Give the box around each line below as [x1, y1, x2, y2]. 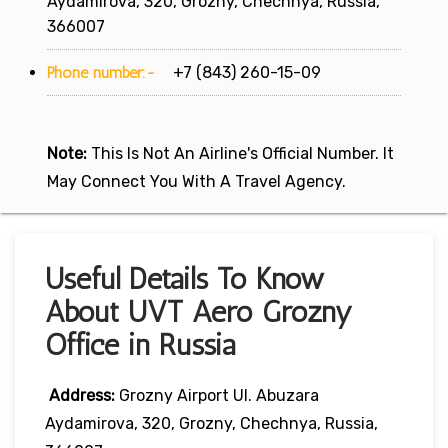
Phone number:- [47, 62, 161, 82]
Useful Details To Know [45, 260, 324, 297]
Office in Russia [45, 326, 235, 363]
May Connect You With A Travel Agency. [47, 171, 346, 191]
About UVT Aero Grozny [45, 293, 352, 330]
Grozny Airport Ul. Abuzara [115, 385, 319, 405]
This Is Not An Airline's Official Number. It [87, 143, 394, 163]
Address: [49, 385, 115, 405]
